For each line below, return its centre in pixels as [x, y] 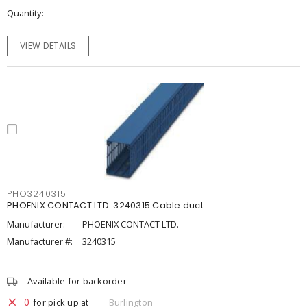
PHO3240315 [37, 194]
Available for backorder [77, 281]
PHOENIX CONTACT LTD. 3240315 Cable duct [105, 205]
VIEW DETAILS [48, 46]
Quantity [24, 13]
